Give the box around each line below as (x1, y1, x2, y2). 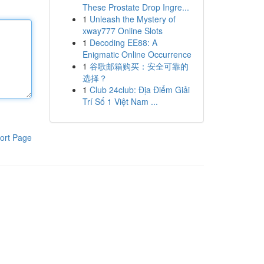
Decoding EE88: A (89, 37, 157, 48)
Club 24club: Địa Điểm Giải (89, 84, 190, 95)
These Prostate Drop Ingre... (82, 1, 189, 13)
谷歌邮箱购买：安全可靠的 (89, 60, 189, 72)
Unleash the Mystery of (89, 13, 176, 25)
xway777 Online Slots (82, 25, 163, 37)
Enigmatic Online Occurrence (82, 48, 192, 60)
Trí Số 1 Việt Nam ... (82, 95, 158, 107)
